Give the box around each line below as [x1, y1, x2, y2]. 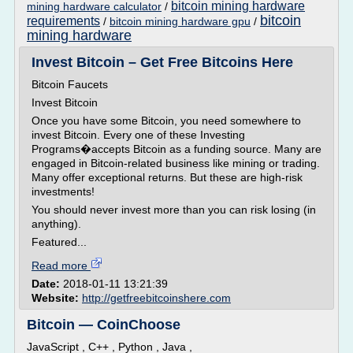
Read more [32, 259, 91, 272]
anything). [32, 217, 81, 230]
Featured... [32, 236, 87, 248]
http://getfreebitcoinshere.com [82, 292, 231, 304]
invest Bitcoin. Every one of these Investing [32, 128, 245, 141]
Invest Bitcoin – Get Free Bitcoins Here [32, 54, 293, 70]
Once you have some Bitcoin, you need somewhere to [32, 114, 301, 127]
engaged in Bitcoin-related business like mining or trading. [32, 157, 320, 169]
